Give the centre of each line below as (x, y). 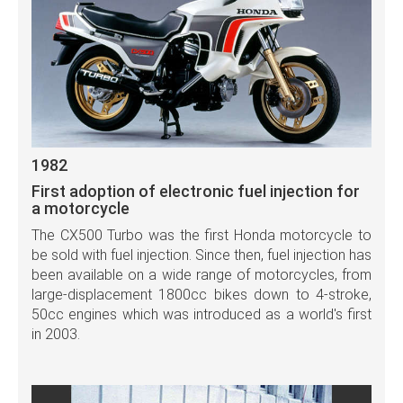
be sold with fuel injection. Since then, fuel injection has (201, 255)
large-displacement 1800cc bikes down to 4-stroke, (201, 295)
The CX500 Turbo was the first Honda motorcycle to (201, 236)
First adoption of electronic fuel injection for (196, 192)
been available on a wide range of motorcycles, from (201, 275)
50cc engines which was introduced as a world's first (201, 315)
